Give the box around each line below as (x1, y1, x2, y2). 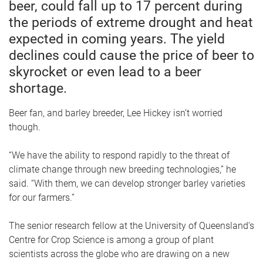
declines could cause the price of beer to (9, 48, 254, 63)
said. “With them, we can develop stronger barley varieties (9, 178, 245, 189)
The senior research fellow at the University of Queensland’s (9, 220, 254, 231)
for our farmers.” (9, 192, 75, 203)
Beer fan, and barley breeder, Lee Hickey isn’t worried (9, 107, 222, 119)
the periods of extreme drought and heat (9, 15, 253, 31)
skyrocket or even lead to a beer (9, 64, 201, 80)
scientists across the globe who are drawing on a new (9, 248, 230, 259)
